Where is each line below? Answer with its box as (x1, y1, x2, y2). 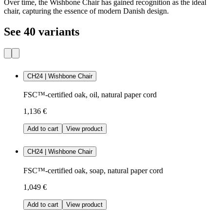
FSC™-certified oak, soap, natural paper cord (23, 166, 163, 175)
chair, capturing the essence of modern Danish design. (4, 6, 169, 15)
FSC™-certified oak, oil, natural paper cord (23, 91, 157, 99)
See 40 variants (4, 25, 79, 38)
